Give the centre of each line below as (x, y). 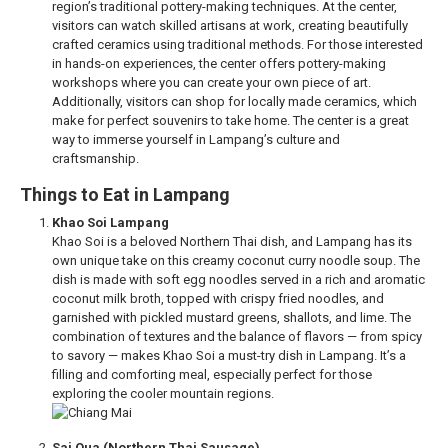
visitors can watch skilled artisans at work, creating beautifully (230, 26)
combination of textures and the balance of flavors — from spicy (237, 337)
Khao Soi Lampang (110, 223)
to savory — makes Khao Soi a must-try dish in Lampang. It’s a (229, 356)
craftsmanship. (95, 159)
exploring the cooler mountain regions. (163, 394)
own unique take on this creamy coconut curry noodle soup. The (236, 261)
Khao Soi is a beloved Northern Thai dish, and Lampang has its (232, 242)
